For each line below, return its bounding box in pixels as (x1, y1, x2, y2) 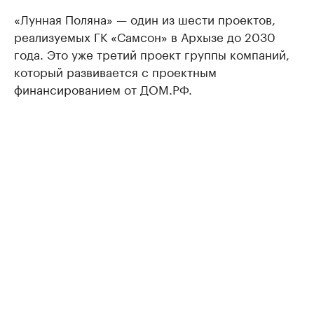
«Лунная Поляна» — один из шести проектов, (14, 9, 275, 27)
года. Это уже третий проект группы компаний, (14, 44, 289, 62)
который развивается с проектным (14, 62, 217, 80)
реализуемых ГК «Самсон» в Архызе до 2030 (14, 27, 275, 45)
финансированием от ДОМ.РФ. (14, 79, 192, 97)
